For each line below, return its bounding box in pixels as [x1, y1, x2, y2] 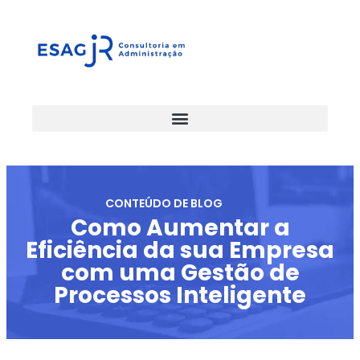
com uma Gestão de [60, 256, 300, 288]
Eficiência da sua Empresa [26, 234, 334, 266]
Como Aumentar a [70, 211, 290, 243]
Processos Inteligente [54, 279, 306, 311]
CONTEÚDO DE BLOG [105, 194, 223, 211]
